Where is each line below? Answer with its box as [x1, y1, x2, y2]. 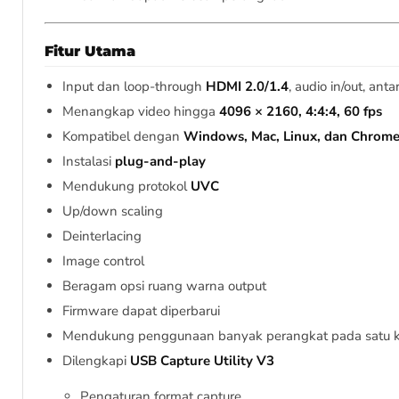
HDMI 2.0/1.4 [206, 77, 289, 96]
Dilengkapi [62, 352, 130, 370]
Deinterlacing [62, 227, 142, 246]
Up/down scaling [62, 202, 163, 221]
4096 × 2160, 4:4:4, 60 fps [219, 102, 382, 121]
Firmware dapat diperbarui [62, 302, 220, 321]
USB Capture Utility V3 [130, 352, 274, 370]
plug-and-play [115, 152, 206, 171]
